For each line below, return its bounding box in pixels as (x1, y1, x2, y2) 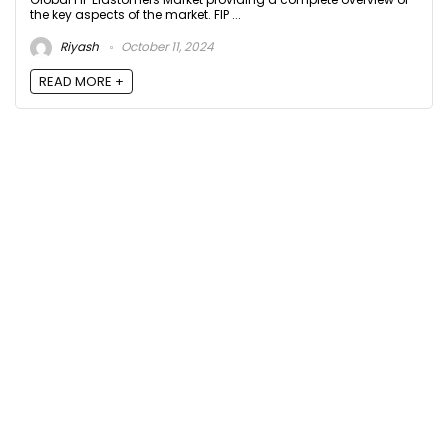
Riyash (57, 38, 99, 56)
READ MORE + (39, 72, 124, 92)
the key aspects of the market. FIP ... (30, 6, 241, 23)
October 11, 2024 (118, 38, 214, 56)
